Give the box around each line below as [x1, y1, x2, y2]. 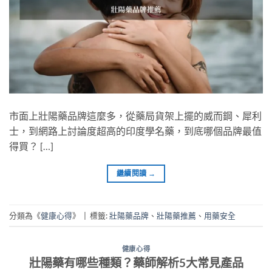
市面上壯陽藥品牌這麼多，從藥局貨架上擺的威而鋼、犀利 [9, 110, 262, 122]
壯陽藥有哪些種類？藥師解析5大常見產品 [29, 255, 243, 270]
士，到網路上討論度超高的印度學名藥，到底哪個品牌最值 [9, 125, 262, 137]
